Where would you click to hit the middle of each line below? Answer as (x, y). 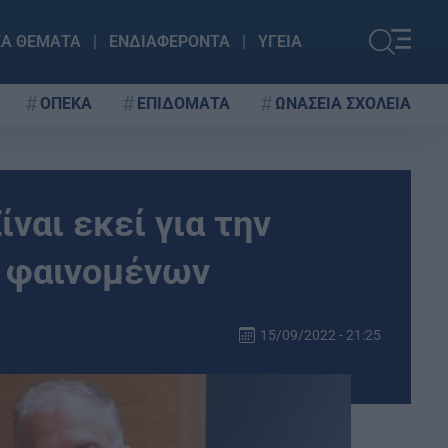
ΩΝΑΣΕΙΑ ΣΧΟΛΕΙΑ (343, 103)
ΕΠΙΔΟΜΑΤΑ (183, 103)
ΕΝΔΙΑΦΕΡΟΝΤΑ (169, 41)
